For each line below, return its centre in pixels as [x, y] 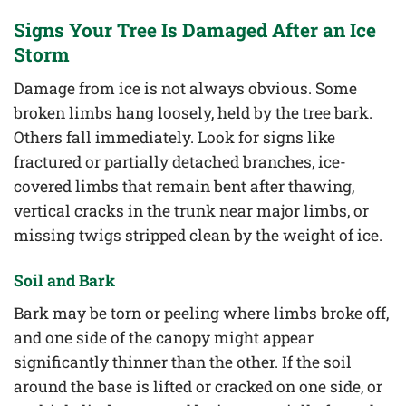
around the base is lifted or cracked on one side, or [198, 386]
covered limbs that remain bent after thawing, [184, 187]
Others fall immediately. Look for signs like [174, 138]
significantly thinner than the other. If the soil [183, 362]
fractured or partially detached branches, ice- [180, 162]
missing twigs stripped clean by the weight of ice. [198, 236]
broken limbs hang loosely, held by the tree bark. [193, 113]
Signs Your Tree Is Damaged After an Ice [195, 29]
